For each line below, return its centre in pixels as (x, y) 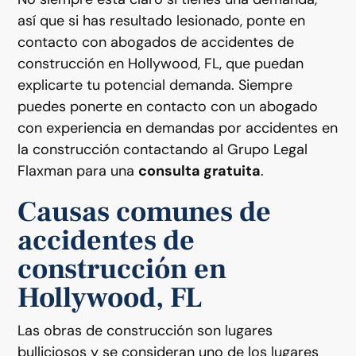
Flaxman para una (78, 170)
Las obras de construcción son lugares (145, 330)
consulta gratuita (200, 170)
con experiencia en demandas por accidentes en (178, 128)
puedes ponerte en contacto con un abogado (168, 106)
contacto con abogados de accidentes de (156, 42)
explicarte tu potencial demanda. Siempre (155, 85)
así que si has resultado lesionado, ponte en (162, 20)
